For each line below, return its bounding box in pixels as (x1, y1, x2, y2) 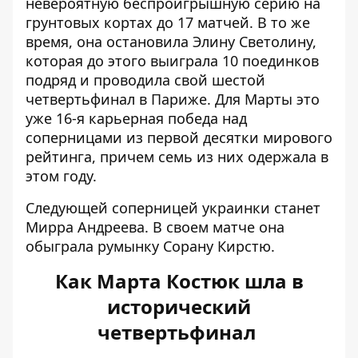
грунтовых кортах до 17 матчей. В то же (26, 13, 310, 33)
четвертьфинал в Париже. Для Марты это (26, 89, 320, 109)
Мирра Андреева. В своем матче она (26, 217, 284, 237)
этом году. (26, 166, 97, 186)
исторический (107, 293, 251, 320)
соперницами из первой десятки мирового (26, 128, 332, 148)
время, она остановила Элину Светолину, (26, 32, 316, 52)
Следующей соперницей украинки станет (26, 198, 320, 218)
